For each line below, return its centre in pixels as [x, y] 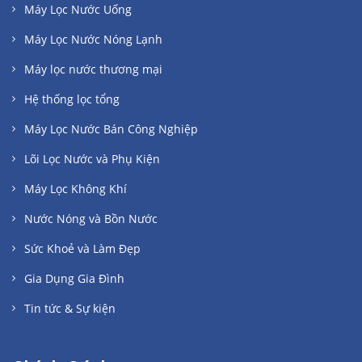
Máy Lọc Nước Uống [78, 10]
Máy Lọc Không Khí [76, 189]
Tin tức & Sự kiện [70, 309]
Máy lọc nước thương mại [93, 69]
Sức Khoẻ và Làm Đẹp [82, 249]
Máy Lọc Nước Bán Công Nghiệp [111, 129]
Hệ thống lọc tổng [72, 99]
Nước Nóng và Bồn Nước [91, 219]
